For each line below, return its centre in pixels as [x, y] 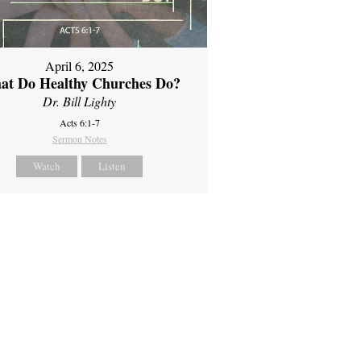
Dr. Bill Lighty [80, 101]
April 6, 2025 [80, 65]
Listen [112, 166]
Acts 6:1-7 [79, 122]
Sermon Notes [79, 138]
